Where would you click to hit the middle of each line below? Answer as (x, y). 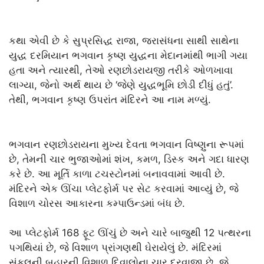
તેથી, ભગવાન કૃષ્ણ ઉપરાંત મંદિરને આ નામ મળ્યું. (110, 100)
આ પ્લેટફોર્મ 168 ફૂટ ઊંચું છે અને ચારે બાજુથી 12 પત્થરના (130, 233)
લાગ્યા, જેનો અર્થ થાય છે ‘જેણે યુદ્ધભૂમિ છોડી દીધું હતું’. (121, 85)
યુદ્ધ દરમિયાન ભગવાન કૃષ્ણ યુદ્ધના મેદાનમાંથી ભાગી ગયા (128, 56)
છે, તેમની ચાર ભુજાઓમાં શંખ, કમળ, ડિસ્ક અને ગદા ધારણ (129, 159)
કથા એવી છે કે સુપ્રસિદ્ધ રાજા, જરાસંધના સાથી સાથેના (124, 41)
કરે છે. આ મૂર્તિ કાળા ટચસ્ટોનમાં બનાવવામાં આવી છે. (117, 174)
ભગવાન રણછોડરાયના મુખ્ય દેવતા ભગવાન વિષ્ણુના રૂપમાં (126, 144)
